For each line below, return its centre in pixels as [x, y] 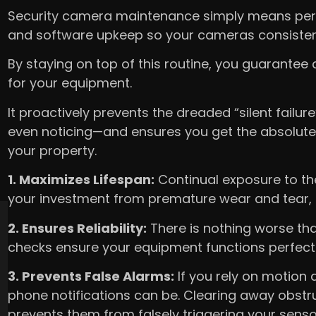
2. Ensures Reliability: [77, 228]
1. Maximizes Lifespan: [81, 180]
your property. [52, 150]
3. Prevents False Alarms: [91, 276]
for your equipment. [69, 83]
